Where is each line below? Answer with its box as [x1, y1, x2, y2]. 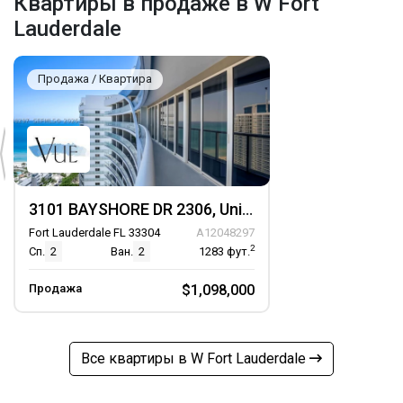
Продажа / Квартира [38, 72, 152, 85]
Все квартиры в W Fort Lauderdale [81, 350, 309, 367]
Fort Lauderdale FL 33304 [29, 226, 160, 239]
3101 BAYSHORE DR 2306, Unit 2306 [242, 200, 253, 219]
